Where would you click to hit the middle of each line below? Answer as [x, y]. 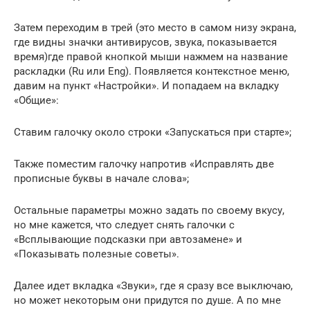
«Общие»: [36, 100]
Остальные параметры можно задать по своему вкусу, [149, 210]
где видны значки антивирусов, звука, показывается [145, 42]
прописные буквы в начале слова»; [101, 179]
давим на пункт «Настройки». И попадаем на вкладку [146, 86]
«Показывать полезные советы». [97, 254]
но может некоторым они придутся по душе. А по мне [147, 300]
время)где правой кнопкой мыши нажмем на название [151, 57]
